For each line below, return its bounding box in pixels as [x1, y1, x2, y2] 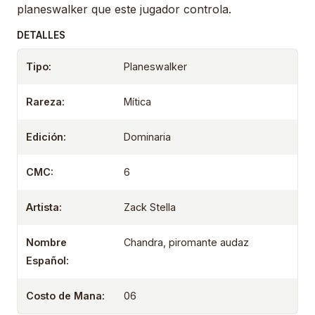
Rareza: [26, 96, 65, 108]
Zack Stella [124, 201, 176, 214]
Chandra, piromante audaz [124, 236, 250, 249]
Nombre [26, 236, 67, 249]
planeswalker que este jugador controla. [17, 2, 231, 17]
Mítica [124, 96, 152, 108]
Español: [26, 255, 69, 267]
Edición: [26, 131, 66, 143]
